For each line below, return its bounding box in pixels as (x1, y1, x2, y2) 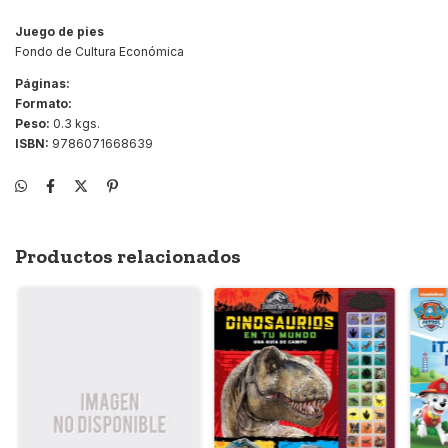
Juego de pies (15, 23, 104, 39)
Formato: (15, 95, 72, 111)
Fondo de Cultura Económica (15, 43, 184, 59)
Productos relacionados (15, 243, 241, 268)
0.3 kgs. (50, 115, 100, 131)
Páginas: (15, 75, 70, 91)
